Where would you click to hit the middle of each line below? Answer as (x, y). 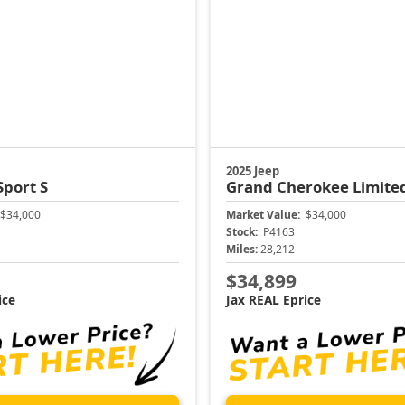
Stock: (242, 231)
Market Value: (263, 214)
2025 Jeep (253, 170)
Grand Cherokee (289, 186)
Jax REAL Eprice (273, 300)
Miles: (242, 249)
